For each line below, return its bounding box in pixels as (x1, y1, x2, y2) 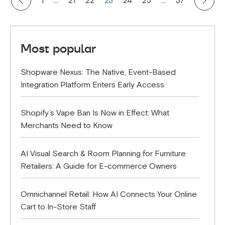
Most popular (21, 40, 96, 57)
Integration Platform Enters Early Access (21, 80, 164, 90)
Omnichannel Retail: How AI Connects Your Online (21, 189, 197, 199)
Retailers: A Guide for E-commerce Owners (21, 161, 177, 171)
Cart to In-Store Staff (21, 202, 96, 212)
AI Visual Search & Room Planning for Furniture (21, 149, 186, 159)
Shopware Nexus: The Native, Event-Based (21, 67, 176, 77)
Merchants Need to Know (21, 121, 113, 131)
